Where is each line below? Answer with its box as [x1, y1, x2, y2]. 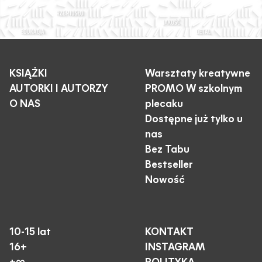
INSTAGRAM [144, 243, 205, 253]
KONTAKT [144, 227, 194, 237]
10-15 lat [9, 227, 51, 237]
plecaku [144, 99, 183, 110]
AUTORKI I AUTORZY [9, 84, 108, 95]
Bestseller [144, 160, 193, 171]
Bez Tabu [144, 145, 189, 156]
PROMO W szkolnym [144, 84, 242, 95]
